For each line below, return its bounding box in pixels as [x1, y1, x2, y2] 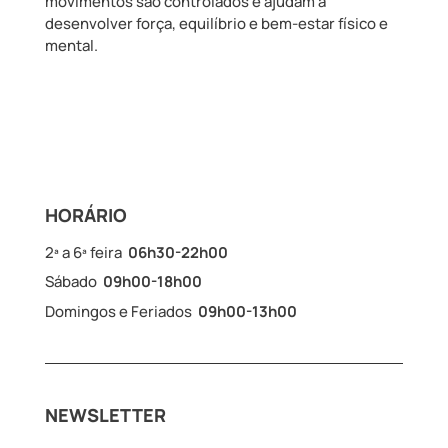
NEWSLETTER [44, 402, 166, 427]
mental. [44, 34, 98, 56]
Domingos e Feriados [44, 300, 198, 322]
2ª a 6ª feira [44, 241, 128, 263]
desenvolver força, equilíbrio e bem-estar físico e [44, 12, 388, 34]
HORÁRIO [44, 202, 127, 227]
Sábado [44, 270, 103, 292]
